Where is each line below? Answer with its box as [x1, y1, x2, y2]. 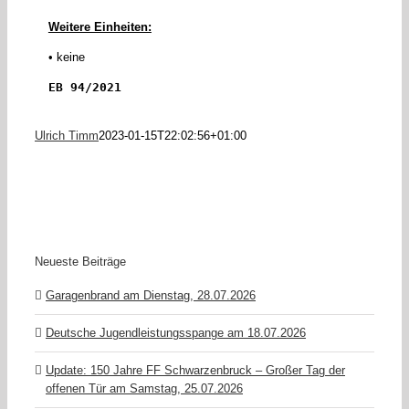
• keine [47, 50, 85, 65]
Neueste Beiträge [35, 254, 126, 268]
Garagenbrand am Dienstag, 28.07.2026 [46, 288, 256, 302]
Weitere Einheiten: [47, 20, 152, 35]
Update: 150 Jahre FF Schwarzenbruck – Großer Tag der [46, 362, 345, 377]
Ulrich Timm [35, 129, 99, 143]
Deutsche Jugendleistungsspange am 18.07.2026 [46, 325, 306, 340]
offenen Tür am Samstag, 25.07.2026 [46, 381, 243, 395]
